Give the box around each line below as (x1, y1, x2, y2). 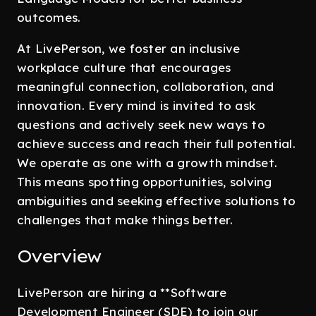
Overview (17, 245, 101, 267)
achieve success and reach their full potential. (17, 136, 296, 151)
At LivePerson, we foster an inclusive (17, 41, 241, 56)
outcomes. (17, 10, 81, 25)
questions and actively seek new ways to (17, 117, 265, 132)
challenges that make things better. (17, 212, 233, 227)
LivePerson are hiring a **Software (17, 285, 227, 300)
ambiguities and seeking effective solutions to (17, 193, 296, 208)
